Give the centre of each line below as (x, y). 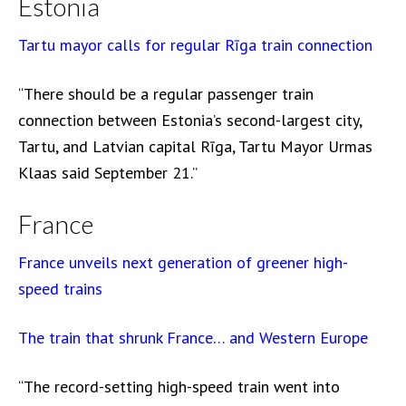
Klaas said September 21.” (108, 173)
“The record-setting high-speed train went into (179, 387)
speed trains (60, 289)
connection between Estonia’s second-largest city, (190, 120)
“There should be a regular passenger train (166, 94)
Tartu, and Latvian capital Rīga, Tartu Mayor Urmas (195, 146)
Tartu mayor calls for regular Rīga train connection (195, 45)
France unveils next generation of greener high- (183, 262)
